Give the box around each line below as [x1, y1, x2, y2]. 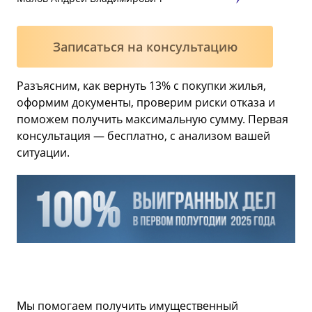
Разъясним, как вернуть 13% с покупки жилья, [17, 78, 266, 93]
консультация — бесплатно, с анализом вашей [17, 128, 270, 143]
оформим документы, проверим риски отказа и [17, 95, 275, 110]
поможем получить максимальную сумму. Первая [17, 111, 288, 127]
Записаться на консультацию [52, 38, 237, 55]
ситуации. [17, 145, 70, 160]
